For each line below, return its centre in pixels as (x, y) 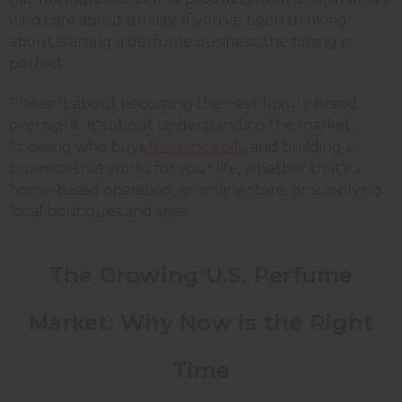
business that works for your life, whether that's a (185, 168)
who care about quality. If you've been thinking (178, 20)
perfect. (37, 63)
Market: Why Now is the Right (201, 322)
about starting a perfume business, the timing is (179, 41)
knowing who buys (79, 146)
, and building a (299, 146)
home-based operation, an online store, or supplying (196, 189)
